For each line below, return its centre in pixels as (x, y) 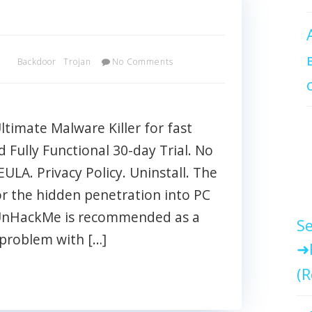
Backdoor (37, 61)
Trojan (77, 61)
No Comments (143, 61)
